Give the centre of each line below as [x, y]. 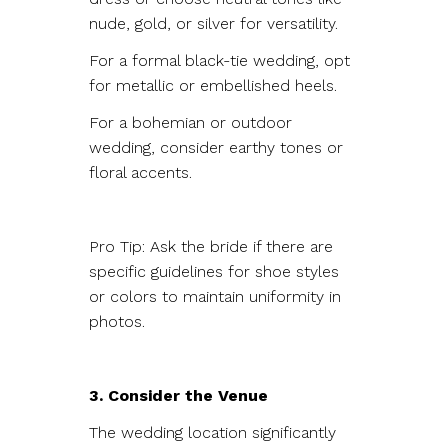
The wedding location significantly [212, 432]
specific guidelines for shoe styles [214, 271]
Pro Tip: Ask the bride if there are [211, 246]
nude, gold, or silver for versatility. [216, 23]
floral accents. [143, 172]
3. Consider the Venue [178, 395]
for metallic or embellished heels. [215, 85]
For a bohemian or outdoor [190, 122]
